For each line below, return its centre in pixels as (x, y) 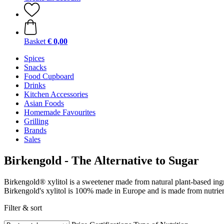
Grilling (36, 121)
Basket (35, 41)
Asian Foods (44, 103)
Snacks (35, 67)
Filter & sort (23, 207)
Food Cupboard (49, 76)
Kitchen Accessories (56, 94)
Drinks (35, 85)
